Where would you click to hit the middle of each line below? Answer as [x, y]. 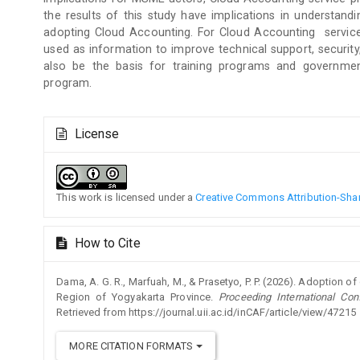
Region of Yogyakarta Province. [138, 297]
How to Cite [106, 243]
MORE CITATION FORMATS [133, 346]
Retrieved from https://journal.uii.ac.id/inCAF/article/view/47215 [206, 312]
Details [72, 141]
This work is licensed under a [126, 197]
